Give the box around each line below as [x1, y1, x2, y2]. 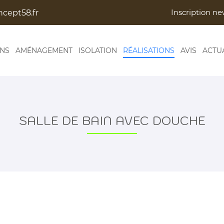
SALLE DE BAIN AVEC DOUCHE [18, 112, 205, 128]
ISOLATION [78, 45, 117, 55]
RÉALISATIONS [123, 45, 174, 55]
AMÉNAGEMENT [15, 45, 72, 55]
